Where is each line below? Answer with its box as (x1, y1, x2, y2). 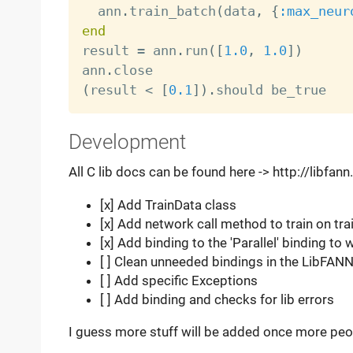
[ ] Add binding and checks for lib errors (99, 291, 334, 307)
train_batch (128, 2, 216, 19)
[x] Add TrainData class (99, 196, 236, 213)
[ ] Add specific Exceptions (99, 272, 258, 288)
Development (68, 129, 186, 154)
